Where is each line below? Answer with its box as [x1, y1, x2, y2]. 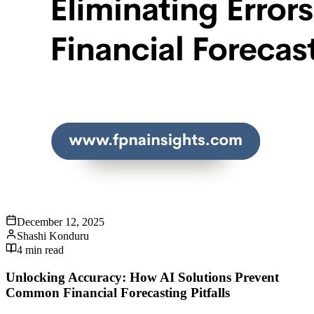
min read [22, 244, 64, 257]
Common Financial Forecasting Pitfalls [6, 285, 230, 300]
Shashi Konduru [17, 230, 89, 243]
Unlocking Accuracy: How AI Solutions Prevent [6, 269, 279, 285]
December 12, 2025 [17, 216, 104, 228]
